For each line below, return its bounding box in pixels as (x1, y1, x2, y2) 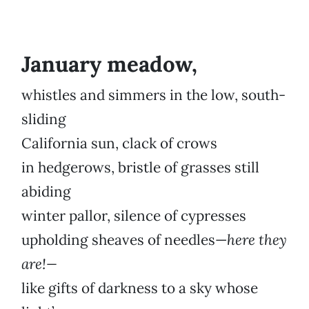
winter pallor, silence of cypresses (21, 206, 246, 226)
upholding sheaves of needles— (21, 230, 227, 250)
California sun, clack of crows (21, 134, 217, 153)
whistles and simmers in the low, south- (21, 86, 286, 105)
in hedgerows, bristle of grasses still (21, 158, 259, 177)
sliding (21, 110, 66, 129)
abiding (21, 182, 71, 201)
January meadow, (21, 50, 197, 79)
